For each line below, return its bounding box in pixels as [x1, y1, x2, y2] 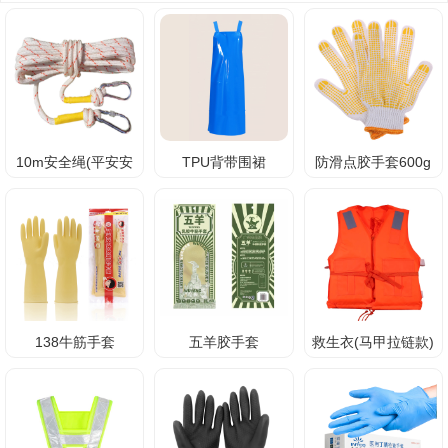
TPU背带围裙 [181, 154, 266, 171]
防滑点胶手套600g [315, 154, 432, 171]
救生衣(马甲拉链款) [312, 334, 435, 351]
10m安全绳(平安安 [16, 154, 134, 171]
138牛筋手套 [34, 334, 115, 351]
